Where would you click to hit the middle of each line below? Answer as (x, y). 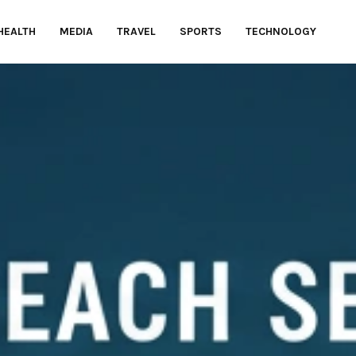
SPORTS (201, 31)
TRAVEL (136, 31)
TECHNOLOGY (281, 31)
